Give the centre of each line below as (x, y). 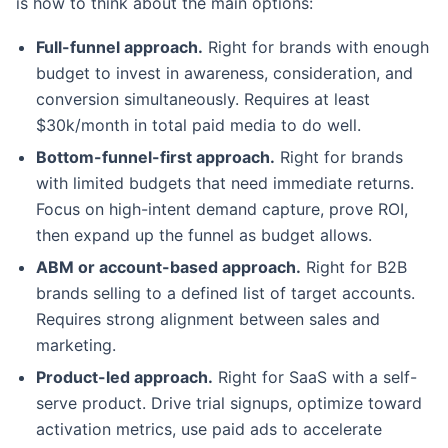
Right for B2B (354, 266)
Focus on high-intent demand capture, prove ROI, (222, 208)
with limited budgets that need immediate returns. (225, 182)
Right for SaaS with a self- (315, 376)
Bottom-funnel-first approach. (155, 156)
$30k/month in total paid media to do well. (198, 124)
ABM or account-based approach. (168, 266)
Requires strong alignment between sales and (208, 318)
